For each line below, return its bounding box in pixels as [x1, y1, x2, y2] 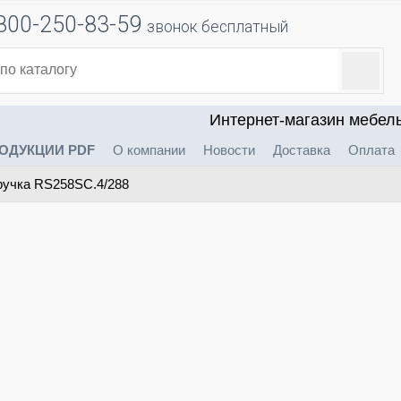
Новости [202, 142, 255, 158]
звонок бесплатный [146, 18, 288, 36]
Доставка [272, 142, 330, 158]
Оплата [347, 142, 395, 158]
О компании [112, 142, 185, 158]
